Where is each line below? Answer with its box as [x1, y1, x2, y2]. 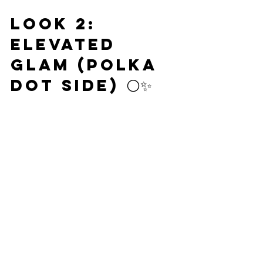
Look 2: [11, 13, 103, 33]
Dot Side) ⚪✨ [11, 75, 152, 95]
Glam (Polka [11, 54, 163, 75]
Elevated [11, 33, 123, 54]
